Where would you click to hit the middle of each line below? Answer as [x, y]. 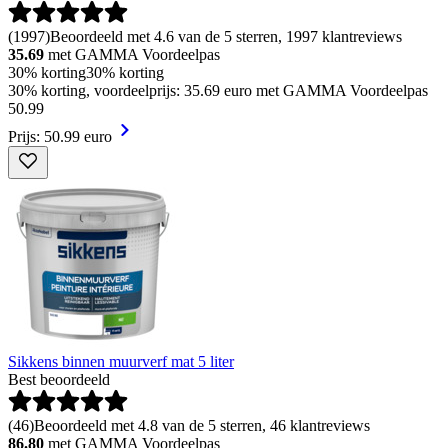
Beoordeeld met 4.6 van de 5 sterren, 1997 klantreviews [226, 36]
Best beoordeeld [59, 379]
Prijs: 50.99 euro [60, 136]
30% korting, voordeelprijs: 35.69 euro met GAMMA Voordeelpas [218, 90]
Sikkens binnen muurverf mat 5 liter [121, 361]
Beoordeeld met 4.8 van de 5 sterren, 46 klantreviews [202, 425]
